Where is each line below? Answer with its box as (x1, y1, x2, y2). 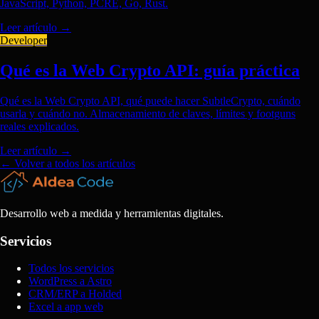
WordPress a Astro (28, 275, 112, 288)
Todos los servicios (28, 262, 114, 275)
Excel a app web (28, 300, 103, 313)
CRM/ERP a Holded (28, 288, 122, 300)
